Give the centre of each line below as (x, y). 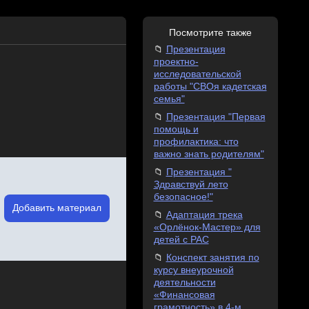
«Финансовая (184, 295)
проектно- (176, 62)
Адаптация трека (204, 215)
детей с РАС (181, 240)
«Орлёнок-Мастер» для (207, 227)
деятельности (185, 282)
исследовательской (197, 74)
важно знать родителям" (209, 154)
